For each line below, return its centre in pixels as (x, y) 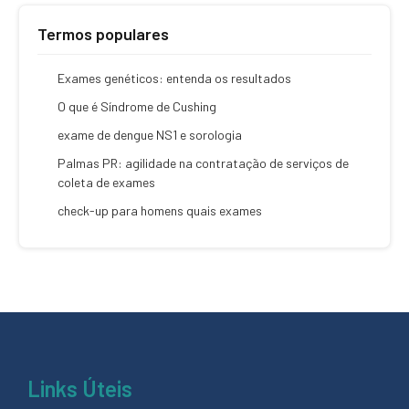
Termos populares (103, 34)
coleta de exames (106, 182)
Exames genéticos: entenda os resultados (174, 78)
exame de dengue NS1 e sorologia (150, 135)
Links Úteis (80, 388)
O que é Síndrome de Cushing (137, 106)
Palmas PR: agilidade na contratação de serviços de (203, 163)
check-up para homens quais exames (160, 210)
